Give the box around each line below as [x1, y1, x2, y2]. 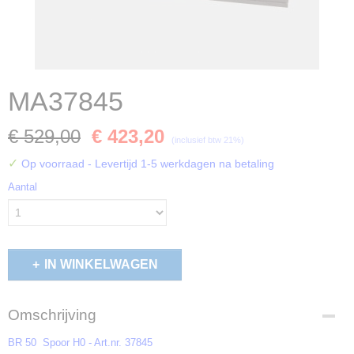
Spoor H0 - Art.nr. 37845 [36, 337, 153, 348]
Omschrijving [8, 307, 96, 323]
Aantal [8, 181, 37, 193]
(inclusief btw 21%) [171, 135, 244, 145]
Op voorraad [18, 157, 88, 170]
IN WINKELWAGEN [43, 258, 158, 271]
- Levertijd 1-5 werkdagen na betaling [88, 157, 274, 170]
